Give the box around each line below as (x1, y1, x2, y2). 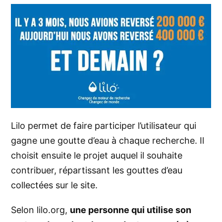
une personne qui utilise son (70, 205, 191, 216)
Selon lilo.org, (11, 205, 70, 216)
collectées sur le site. (11, 180, 98, 191)
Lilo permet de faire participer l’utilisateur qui (11, 120, 196, 131)
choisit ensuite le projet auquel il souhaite (11, 150, 182, 161)
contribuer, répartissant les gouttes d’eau (11, 165, 182, 176)
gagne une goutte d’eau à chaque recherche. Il (11, 135, 204, 146)
